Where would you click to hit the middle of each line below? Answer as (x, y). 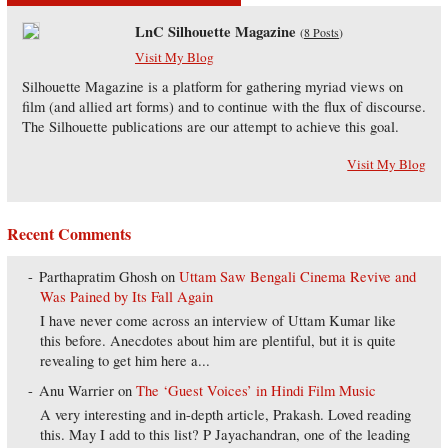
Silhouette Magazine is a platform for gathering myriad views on (212, 87)
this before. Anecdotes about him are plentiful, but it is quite (218, 341)
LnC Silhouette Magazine (215, 32)
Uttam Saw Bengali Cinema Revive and (298, 277)
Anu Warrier (77, 391)
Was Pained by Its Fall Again (127, 297)
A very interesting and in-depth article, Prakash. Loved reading (226, 415)
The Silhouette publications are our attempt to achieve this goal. (210, 127)
